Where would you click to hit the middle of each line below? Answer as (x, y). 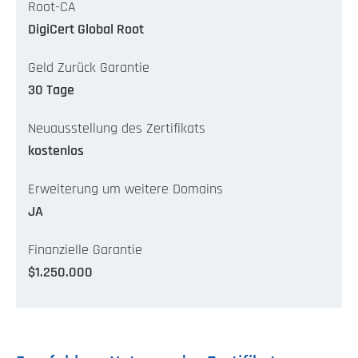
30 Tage (51, 90)
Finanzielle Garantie (85, 250)
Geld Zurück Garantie (89, 68)
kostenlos (56, 151)
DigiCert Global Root (86, 30)
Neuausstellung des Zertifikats (117, 129)
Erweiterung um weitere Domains (125, 189)
